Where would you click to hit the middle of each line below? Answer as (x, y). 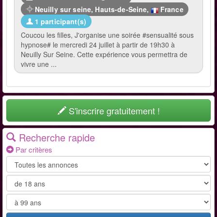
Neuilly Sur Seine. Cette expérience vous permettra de (104, 54)
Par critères (33, 149)
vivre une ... (39, 64)
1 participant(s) (60, 21)
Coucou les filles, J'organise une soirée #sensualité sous (107, 35)
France (171, 9)
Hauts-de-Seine (121, 9)
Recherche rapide (55, 137)
